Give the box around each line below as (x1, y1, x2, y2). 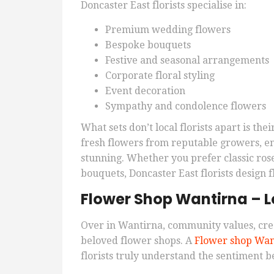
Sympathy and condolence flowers (105, 100, 266, 113)
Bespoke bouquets (105, 39, 191, 51)
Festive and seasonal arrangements (105, 54, 269, 67)
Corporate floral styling (105, 70, 215, 82)
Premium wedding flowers (105, 24, 231, 36)
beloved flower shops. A (81, 235, 194, 247)
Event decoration (105, 85, 185, 97)
